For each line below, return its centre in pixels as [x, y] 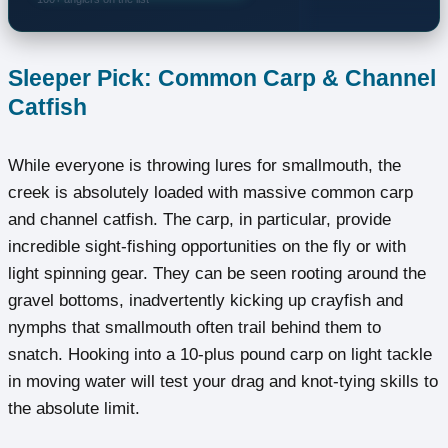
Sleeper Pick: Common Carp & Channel [222, 77]
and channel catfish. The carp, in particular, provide [199, 220]
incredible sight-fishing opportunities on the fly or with [207, 247]
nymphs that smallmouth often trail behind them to [194, 328]
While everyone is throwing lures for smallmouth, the [204, 166]
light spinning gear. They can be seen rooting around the [217, 274]
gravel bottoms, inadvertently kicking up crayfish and [205, 301]
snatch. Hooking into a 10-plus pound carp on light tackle [220, 355]
